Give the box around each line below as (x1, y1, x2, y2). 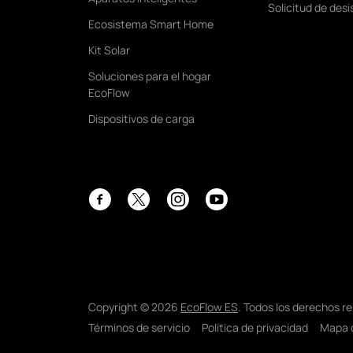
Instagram (165, 210, 217, 226)
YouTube (204, 210, 247, 226)
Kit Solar (88, 43, 130, 58)
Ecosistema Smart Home (88, 17, 214, 32)
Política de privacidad (202, 320, 308, 336)
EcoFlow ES (180, 299, 238, 315)
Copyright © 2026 (88, 299, 180, 315)
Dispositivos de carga (88, 111, 195, 127)
